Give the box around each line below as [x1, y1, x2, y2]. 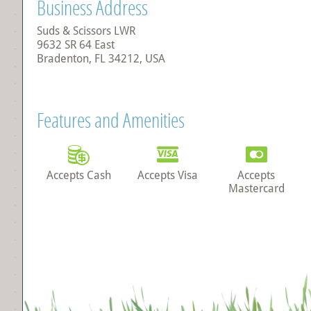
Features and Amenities [37, 107, 185, 133]
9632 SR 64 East [37, 38, 115, 51]
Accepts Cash [46, 169, 111, 182]
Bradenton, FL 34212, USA [37, 52, 165, 65]
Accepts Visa [137, 169, 198, 182]
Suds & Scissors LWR [37, 24, 135, 37]
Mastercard [228, 182, 285, 195]
